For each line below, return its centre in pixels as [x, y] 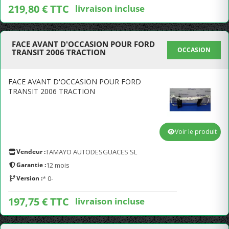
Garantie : [31, 165]
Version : [29, 178]
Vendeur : [31, 152]
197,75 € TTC [39, 202]
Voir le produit [196, 132]
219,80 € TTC [39, 9]
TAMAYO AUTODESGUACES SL [91, 152]
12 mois [58, 165]
